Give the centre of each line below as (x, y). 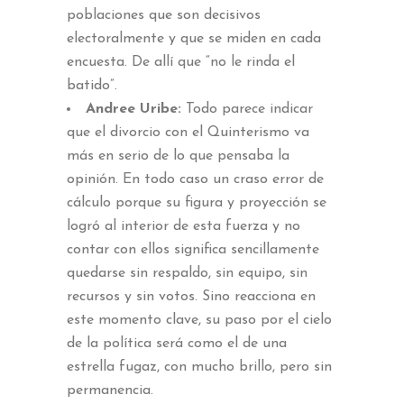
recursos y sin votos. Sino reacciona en (191, 296)
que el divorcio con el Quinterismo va (188, 132)
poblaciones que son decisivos (164, 15)
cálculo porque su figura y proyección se (197, 202)
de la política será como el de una (177, 343)
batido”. (92, 85)
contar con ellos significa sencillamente (193, 249)
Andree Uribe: (136, 109)
